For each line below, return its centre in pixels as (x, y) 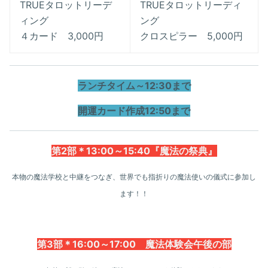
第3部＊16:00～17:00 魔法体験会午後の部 (134, 244)
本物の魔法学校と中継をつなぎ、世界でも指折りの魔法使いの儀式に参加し (134, 177)
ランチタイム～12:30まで (134, 86)
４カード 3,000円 (62, 36)
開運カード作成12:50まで (134, 111)
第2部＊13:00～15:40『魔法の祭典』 (134, 151)
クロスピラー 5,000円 (191, 36)
